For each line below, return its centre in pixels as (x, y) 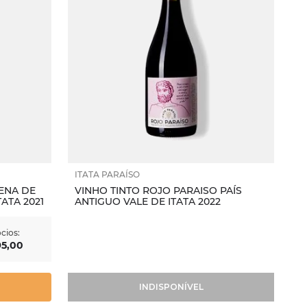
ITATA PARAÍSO (108, 174)
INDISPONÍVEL (171, 287)
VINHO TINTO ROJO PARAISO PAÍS (159, 191)
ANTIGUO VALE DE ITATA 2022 (148, 201)
